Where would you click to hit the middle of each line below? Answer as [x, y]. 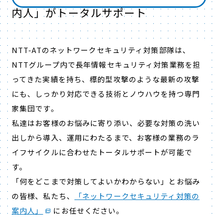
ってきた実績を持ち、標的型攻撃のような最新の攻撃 [106, 79]
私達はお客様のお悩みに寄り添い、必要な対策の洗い [106, 123]
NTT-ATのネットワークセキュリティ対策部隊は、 [101, 50]
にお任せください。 [89, 210]
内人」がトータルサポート [79, 12]
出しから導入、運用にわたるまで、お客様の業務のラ [106, 137]
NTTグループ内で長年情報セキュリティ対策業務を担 [106, 64]
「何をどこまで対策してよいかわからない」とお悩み [106, 181]
